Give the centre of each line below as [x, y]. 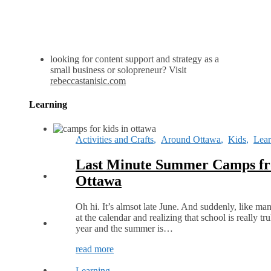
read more [95, 249]
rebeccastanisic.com [88, 81]
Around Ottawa [191, 139]
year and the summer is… [124, 229]
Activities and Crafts [115, 139]
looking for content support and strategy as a [135, 59]
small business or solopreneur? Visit [118, 70]
